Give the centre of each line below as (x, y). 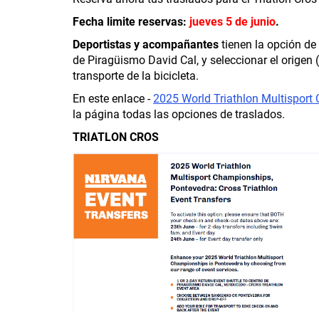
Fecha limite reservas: (131, 22)
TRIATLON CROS (116, 137)
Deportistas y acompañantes (146, 45)
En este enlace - (113, 99)
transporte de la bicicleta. (136, 76)
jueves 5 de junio (232, 22)
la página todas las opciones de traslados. (179, 114)
